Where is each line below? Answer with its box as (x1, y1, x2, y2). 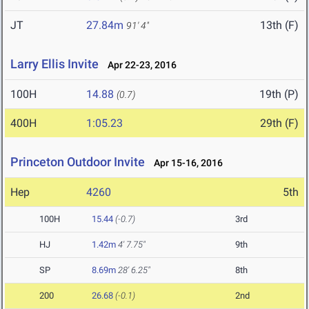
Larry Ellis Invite (10, 57, 99, 72)
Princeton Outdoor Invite (10, 154, 145, 170)
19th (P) (259, 88, 299, 101)
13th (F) (260, 19, 299, 32)
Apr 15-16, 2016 (148, 157, 223, 169)
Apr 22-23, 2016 (101, 59, 177, 71)
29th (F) (260, 117, 299, 130)
